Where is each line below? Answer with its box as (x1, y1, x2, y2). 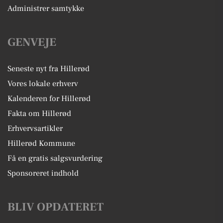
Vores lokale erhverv (7, 79, 78, 89)
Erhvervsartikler (7, 123, 63, 133)
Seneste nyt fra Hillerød (7, 64, 90, 74)
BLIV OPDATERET (7, 200, 104, 215)
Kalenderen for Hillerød (7, 94, 91, 104)
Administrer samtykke (7, 3, 84, 13)
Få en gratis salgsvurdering (7, 153, 103, 163)
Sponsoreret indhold (7, 168, 79, 178)
